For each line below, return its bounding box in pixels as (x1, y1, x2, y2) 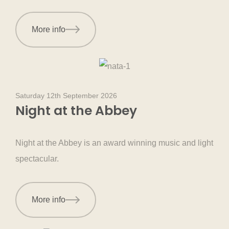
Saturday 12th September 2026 (15, 91, 117, 100)
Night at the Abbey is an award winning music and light (15, 138, 213, 147)
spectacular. (15, 154, 59, 163)
